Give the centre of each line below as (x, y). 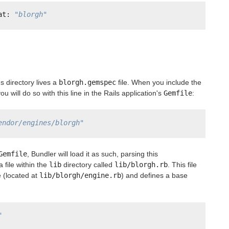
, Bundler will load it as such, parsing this (93, 154)
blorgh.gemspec (87, 83)
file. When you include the (159, 83)
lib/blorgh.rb (141, 164)
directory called (88, 164)
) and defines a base (154, 175)
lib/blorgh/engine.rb (80, 175)
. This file (182, 164)
